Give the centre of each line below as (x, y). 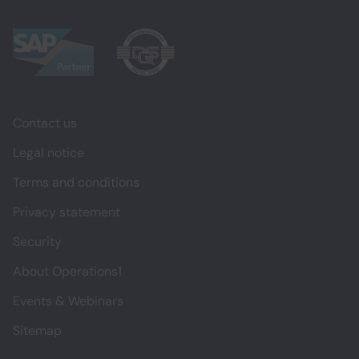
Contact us (45, 123)
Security (37, 241)
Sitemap (37, 330)
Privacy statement (67, 212)
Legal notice (48, 152)
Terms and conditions (76, 182)
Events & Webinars (68, 301)
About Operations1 (67, 271)
